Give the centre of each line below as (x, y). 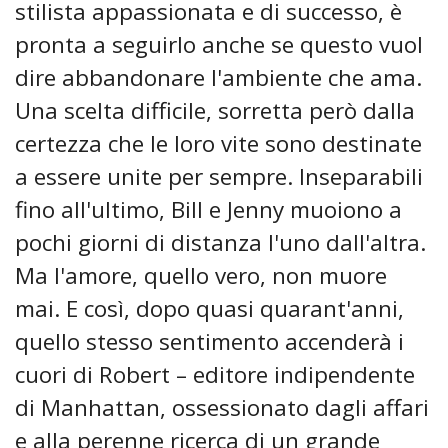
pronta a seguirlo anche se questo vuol (219, 45)
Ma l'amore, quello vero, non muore (201, 276)
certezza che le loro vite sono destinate (218, 144)
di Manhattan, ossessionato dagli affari (222, 408)
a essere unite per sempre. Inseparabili (219, 177)
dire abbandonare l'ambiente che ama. (218, 78)
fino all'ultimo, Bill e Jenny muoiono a (208, 210)
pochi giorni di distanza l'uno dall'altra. (220, 243)
